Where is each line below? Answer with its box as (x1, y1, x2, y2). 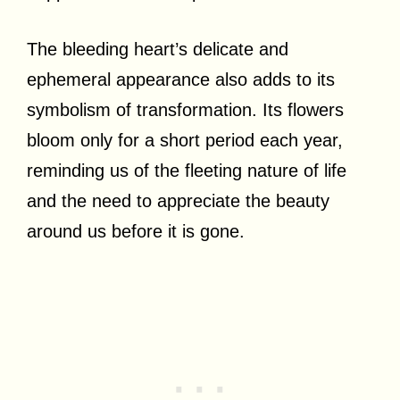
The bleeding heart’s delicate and (27, 38, 288, 59)
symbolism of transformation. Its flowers (27, 99, 344, 120)
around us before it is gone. (27, 221, 245, 241)
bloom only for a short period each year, (27, 129, 343, 150)
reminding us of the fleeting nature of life (27, 160, 346, 180)
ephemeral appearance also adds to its (27, 69, 335, 89)
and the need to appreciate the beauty (27, 190, 329, 211)
